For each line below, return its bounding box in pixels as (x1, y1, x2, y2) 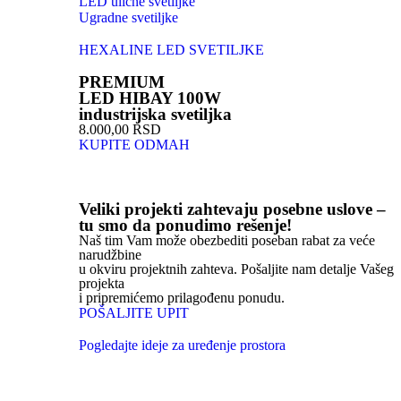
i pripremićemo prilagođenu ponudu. (79, 290, 285, 306)
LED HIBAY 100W (79, 89, 221, 108)
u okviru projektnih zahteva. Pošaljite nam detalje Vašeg (79, 261, 394, 277)
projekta (79, 276, 124, 292)
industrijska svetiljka (79, 105, 232, 124)
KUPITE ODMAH (79, 137, 190, 153)
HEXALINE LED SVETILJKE (79, 42, 264, 58)
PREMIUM (79, 73, 165, 92)
